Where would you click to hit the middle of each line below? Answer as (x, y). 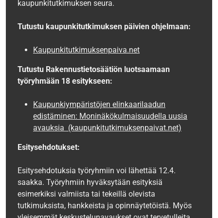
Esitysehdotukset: (49, 147)
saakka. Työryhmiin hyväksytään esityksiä (90, 182)
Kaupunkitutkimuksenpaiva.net (86, 50)
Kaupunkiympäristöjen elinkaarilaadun (99, 105)
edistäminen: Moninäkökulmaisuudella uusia (110, 116)
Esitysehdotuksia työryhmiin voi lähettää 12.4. (97, 171)
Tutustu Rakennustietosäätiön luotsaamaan (94, 70)
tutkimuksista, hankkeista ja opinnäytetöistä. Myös (105, 206)
